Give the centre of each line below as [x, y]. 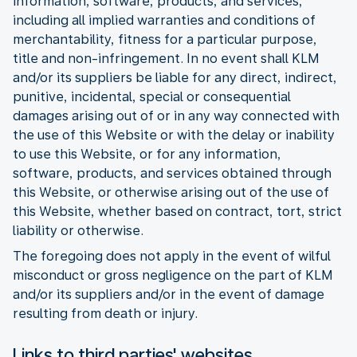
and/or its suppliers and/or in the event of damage [169, 294]
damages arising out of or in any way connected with [176, 116]
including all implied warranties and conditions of [164, 20]
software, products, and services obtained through [172, 173]
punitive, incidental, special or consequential [152, 96]
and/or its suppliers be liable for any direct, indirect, [175, 77]
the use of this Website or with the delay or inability [174, 135]
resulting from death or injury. [105, 313]
